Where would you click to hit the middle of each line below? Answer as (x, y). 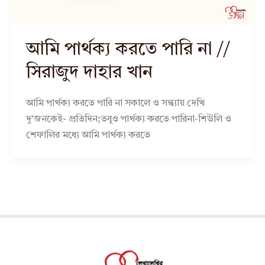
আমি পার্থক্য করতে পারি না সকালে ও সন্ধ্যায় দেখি (115, 104)
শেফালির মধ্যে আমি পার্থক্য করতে (88, 136)
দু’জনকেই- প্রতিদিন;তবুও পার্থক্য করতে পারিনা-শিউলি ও (129, 120)
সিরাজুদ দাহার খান (89, 73)
